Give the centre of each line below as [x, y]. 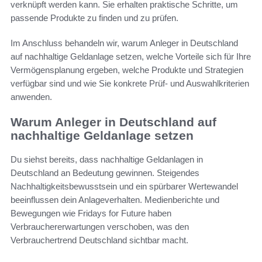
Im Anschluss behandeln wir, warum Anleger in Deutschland [124, 43]
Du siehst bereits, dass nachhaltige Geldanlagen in [107, 159]
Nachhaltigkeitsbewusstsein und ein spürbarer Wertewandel [124, 186]
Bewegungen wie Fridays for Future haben [91, 213]
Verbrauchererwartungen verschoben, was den [100, 226]
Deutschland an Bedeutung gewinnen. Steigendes [105, 173]
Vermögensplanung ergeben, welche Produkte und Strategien [127, 70]
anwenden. [31, 97]
